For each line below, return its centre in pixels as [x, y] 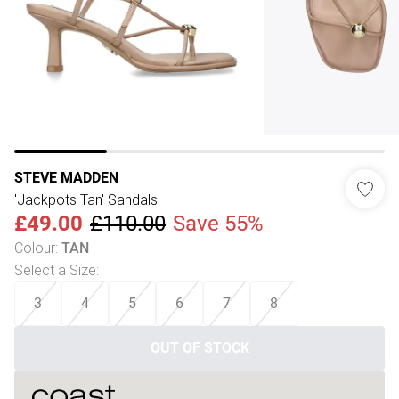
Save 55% [218, 224]
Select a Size [55, 270]
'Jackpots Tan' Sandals [86, 199]
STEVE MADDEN [66, 178]
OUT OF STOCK [199, 348]
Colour [35, 248]
